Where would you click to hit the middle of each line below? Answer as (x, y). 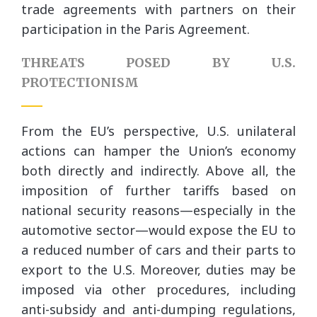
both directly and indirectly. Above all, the (158, 171)
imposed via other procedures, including (158, 289)
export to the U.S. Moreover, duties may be (158, 270)
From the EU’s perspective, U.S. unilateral (158, 131)
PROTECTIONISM (80, 82)
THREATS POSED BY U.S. (158, 63)
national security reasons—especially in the (158, 210)
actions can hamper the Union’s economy (158, 151)
